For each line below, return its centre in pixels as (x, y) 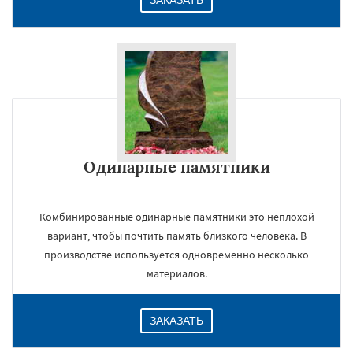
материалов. (176, 273)
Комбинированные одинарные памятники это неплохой (176, 217)
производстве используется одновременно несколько (176, 255)
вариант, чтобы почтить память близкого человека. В (176, 236)
